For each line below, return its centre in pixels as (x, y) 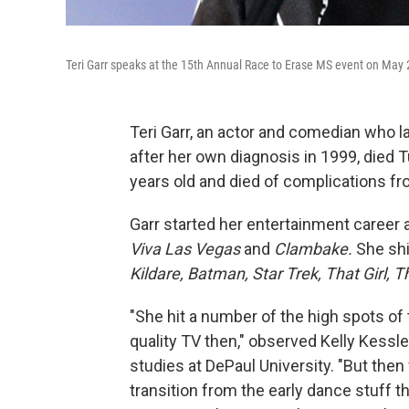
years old (163, 181)
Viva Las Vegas (185, 249)
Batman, (218, 273)
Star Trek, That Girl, (321, 273)
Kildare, (157, 273)
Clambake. (315, 249)
